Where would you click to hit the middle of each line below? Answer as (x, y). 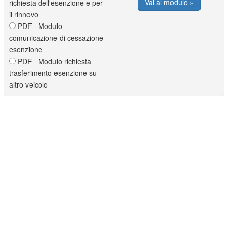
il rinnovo (24, 14)
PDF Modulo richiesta (54, 61)
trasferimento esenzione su (53, 73)
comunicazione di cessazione (56, 37)
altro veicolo (29, 84)
